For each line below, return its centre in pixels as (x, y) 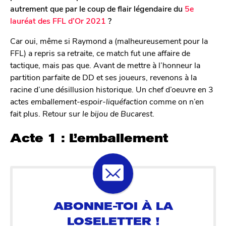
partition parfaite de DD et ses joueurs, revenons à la (103, 77)
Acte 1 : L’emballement (89, 138)
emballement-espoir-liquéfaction (89, 101)
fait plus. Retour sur (46, 114)
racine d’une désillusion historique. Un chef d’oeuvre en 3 (112, 89)
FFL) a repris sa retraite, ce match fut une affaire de (100, 53)
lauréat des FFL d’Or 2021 (59, 21)
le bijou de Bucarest (117, 114)
